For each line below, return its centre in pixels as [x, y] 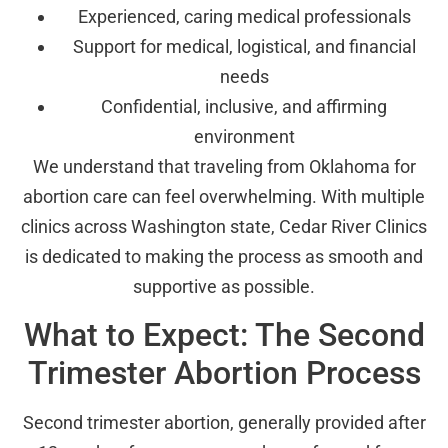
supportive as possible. [224, 286]
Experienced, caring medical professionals [244, 16]
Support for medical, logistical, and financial [244, 46]
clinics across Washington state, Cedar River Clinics [224, 226]
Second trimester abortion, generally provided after [224, 423]
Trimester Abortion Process [224, 373]
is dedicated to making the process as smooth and [224, 256]
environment [244, 136]
